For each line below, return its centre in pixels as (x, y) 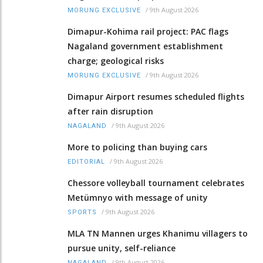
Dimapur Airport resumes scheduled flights (156, 96)
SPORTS (82, 212)
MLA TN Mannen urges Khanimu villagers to (158, 233)
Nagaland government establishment (145, 46)
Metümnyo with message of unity (138, 197)
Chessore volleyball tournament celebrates (156, 183)
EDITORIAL (86, 161)
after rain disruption (110, 111)
